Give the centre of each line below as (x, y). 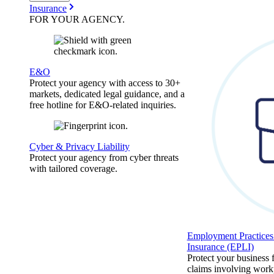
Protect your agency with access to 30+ (105, 83)
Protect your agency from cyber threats (104, 157)
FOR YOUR (55, 19)
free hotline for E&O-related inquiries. (103, 105)
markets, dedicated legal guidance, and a (107, 94)
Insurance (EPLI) (220, 247)
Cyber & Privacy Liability (80, 146)
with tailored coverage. (73, 168)
